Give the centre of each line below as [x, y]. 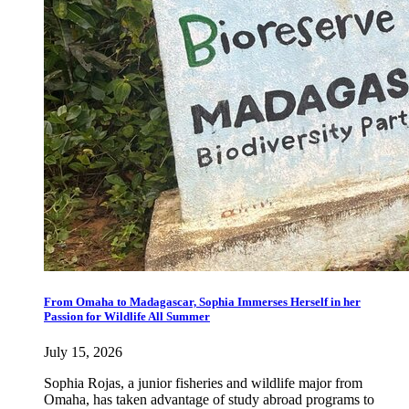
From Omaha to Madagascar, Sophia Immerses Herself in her [202, 301]
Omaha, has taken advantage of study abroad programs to [209, 399]
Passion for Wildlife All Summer [127, 316]
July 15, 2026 [83, 351]
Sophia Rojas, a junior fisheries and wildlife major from [203, 383]
